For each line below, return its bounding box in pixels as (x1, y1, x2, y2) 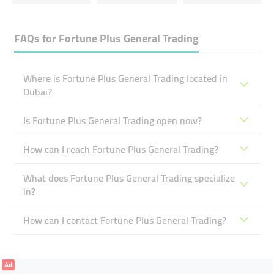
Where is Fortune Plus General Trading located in (23, 69, 228, 88)
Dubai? (23, 83, 52, 102)
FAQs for (13, 28, 59, 49)
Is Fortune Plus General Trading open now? (23, 111, 202, 130)
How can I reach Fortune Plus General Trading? (23, 140, 218, 159)
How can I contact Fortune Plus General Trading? (23, 211, 226, 230)
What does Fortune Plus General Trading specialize (23, 169, 235, 188)
